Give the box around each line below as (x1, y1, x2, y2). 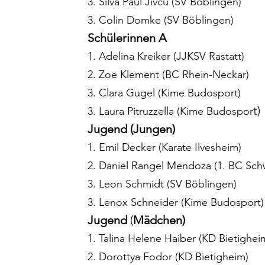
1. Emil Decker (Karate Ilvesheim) (88, 141, 241, 154)
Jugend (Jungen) (88, 122, 175, 137)
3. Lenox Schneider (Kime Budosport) (88, 196, 264, 209)
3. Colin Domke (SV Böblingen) (88, 14, 234, 27)
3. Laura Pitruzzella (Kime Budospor (88, 105, 253, 118)
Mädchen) (133, 213, 185, 228)
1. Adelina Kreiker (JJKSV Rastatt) (88, 50, 244, 63)
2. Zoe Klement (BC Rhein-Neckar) (88, 68, 249, 82)
